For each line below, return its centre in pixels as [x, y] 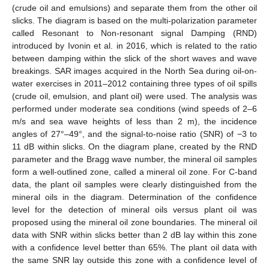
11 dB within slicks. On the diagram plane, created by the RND [134, 146]
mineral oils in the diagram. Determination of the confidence [134, 197]
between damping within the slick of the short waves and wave [134, 58]
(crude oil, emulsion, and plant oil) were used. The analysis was [134, 96]
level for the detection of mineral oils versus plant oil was [134, 209]
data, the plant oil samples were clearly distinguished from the [134, 184]
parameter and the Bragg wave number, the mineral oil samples [134, 159]
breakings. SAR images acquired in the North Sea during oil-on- [134, 71]
